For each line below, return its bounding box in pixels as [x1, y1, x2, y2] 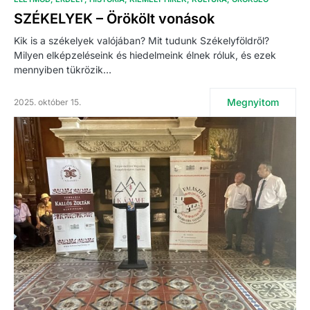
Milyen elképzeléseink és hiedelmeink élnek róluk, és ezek [14, 48, 276, 61]
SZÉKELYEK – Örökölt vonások [14, 10, 215, 27]
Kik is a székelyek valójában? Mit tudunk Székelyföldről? [14, 34, 269, 46]
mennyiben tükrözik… [14, 63, 111, 75]
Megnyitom [227, 95, 279, 108]
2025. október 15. [14, 96, 81, 107]
